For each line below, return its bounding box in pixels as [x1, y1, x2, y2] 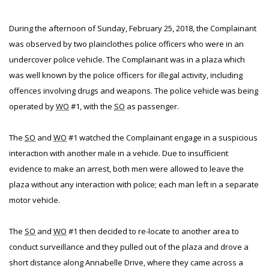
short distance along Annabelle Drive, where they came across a [9, 257, 243, 268]
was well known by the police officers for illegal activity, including [9, 70, 243, 80]
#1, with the [69, 101, 114, 112]
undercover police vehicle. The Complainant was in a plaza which [9, 54, 245, 65]
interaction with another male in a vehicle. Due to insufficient [9, 148, 228, 159]
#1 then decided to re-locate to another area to [67, 226, 239, 237]
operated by [9, 101, 56, 112]
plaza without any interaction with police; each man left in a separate [9, 179, 259, 190]
